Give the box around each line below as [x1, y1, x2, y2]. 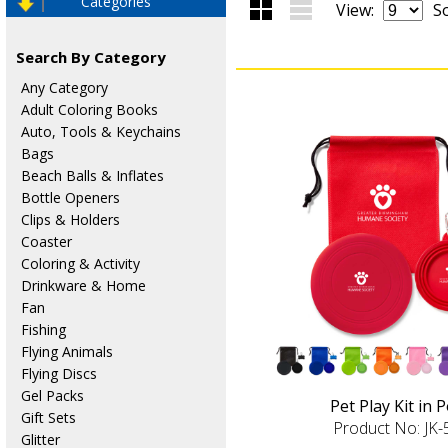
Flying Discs [20, 363, 97, 383]
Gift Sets [20, 407, 76, 427]
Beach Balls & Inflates [20, 165, 164, 185]
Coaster [20, 231, 72, 251]
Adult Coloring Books [20, 99, 158, 119]
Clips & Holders [20, 209, 120, 229]
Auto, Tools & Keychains [20, 121, 181, 141]
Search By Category [15, 46, 166, 67]
